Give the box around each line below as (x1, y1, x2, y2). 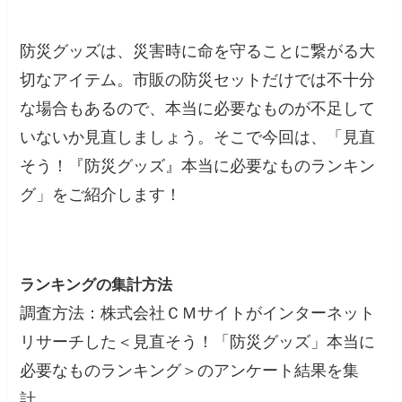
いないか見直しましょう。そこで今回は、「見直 (20, 124, 376, 148)
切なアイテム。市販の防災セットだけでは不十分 (20, 66, 376, 91)
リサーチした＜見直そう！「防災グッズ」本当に (20, 328, 376, 352)
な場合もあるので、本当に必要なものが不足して (20, 95, 376, 119)
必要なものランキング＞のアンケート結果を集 (20, 356, 360, 380)
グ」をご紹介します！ (20, 181, 182, 205)
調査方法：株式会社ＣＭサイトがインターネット (20, 299, 376, 323)
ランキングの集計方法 (20, 272, 173, 294)
